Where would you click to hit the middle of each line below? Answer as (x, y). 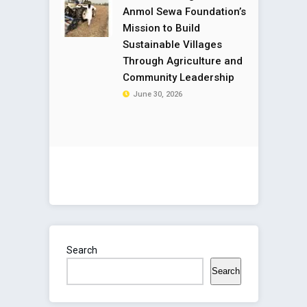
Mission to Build (161, 28)
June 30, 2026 (158, 94)
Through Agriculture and (183, 61)
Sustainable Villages (172, 44)
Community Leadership (179, 77)
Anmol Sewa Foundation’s (184, 11)
